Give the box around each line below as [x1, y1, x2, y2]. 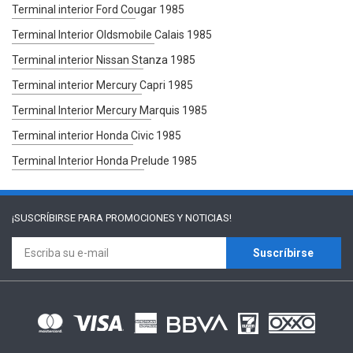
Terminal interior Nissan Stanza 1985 [12, 53, 195, 66]
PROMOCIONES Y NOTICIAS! [106, 211, 232, 224]
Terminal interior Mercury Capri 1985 [12, 78, 193, 91]
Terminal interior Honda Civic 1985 [12, 128, 181, 142]
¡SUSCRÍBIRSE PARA [12, 211, 106, 224]
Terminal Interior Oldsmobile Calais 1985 [12, 28, 212, 41]
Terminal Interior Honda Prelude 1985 [12, 154, 197, 167]
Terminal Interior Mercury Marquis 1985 [12, 103, 207, 117]
